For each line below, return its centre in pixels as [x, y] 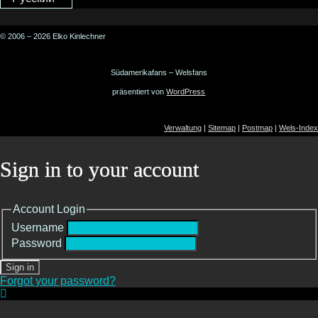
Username [38, 227]
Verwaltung [183, 128]
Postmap [257, 128]
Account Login [49, 209]
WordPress [186, 92]
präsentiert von [139, 92]
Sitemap [222, 128]
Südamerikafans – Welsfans [159, 73]
